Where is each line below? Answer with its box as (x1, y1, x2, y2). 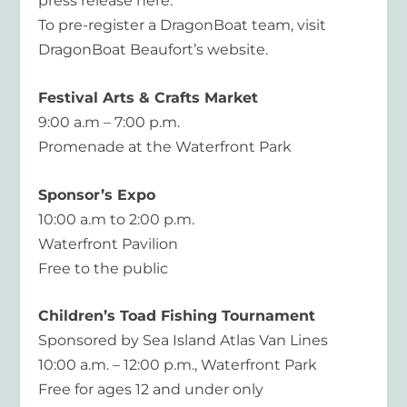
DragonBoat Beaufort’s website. (38, 41, 269, 59)
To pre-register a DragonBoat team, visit (38, 16, 327, 35)
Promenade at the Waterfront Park (38, 138, 293, 155)
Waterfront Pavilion (38, 234, 179, 253)
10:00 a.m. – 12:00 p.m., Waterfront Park (38, 356, 318, 374)
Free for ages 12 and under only (38, 381, 264, 399)
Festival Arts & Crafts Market (38, 89, 259, 106)
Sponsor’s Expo (38, 185, 156, 203)
